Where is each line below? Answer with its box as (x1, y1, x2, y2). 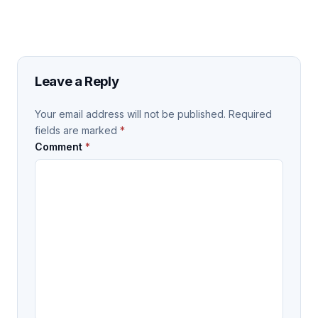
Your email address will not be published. (35, 107, 226, 120)
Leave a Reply (35, 72, 119, 89)
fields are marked (35, 124, 120, 136)
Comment (35, 140, 85, 153)
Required (229, 107, 272, 120)
